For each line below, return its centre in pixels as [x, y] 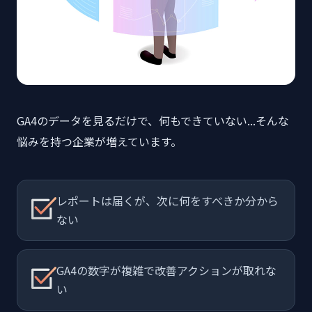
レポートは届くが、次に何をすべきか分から [167, 201]
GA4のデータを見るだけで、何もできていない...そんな [153, 121]
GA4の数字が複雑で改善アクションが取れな [166, 271]
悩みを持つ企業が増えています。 [99, 142]
